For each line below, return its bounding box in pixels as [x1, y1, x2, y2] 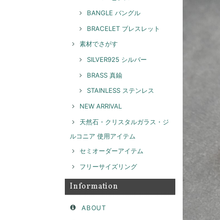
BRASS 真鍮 [87, 71, 122, 79]
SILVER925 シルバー [87, 55, 147, 64]
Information [70, 181, 118, 192]
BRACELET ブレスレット [87, 24, 160, 32]
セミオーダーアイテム [80, 147, 143, 155]
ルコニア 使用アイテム [70, 132, 136, 140]
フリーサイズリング [80, 162, 137, 170]
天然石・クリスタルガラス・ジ [80, 117, 169, 126]
